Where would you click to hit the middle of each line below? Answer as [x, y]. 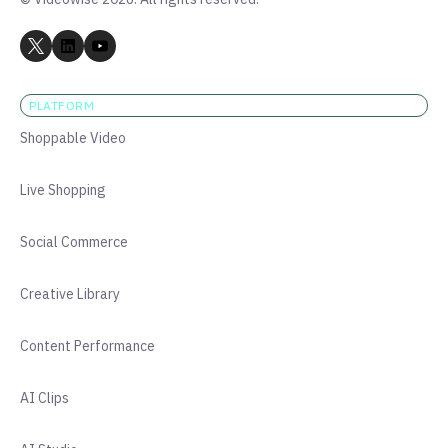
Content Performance [87, 346]
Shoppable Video [73, 138]
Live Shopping [63, 190]
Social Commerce [74, 242]
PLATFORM [61, 105]
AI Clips [44, 398]
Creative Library [70, 294]
